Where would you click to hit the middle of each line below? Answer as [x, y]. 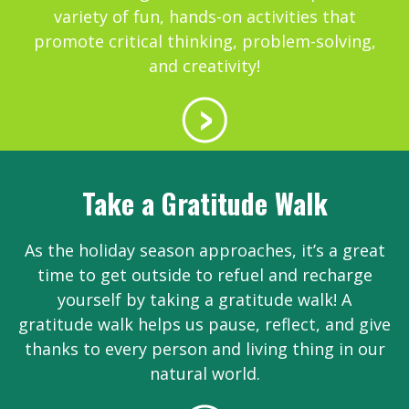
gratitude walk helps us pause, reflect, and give [204, 324]
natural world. [204, 373]
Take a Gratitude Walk [204, 203]
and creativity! [204, 65]
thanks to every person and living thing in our [204, 348]
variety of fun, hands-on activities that [204, 16]
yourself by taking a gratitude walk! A [204, 299]
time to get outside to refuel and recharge [204, 274]
